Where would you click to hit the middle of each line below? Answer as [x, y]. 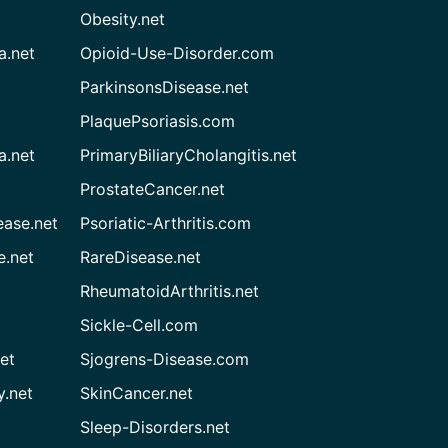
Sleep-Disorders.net [155, 427]
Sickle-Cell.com [139, 325]
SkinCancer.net [137, 393]
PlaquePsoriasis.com [158, 121]
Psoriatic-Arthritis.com [166, 223]
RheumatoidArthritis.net [170, 291]
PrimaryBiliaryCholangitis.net [189, 155]
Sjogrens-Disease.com [165, 359]
